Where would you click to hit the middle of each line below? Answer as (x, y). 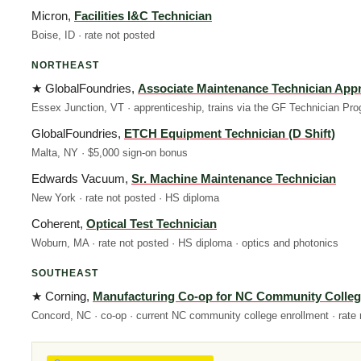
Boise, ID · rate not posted (93, 35)
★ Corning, (62, 296)
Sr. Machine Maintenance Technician (234, 178)
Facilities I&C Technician (143, 15)
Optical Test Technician (151, 223)
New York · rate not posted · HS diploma (125, 197)
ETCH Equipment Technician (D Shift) (230, 133)
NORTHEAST (65, 65)
